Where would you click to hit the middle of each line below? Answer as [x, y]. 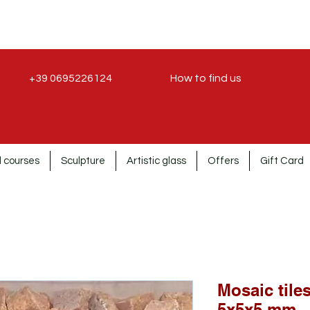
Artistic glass [156, 161]
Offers [223, 161]
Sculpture [83, 161]
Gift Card [282, 161]
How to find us [206, 78]
